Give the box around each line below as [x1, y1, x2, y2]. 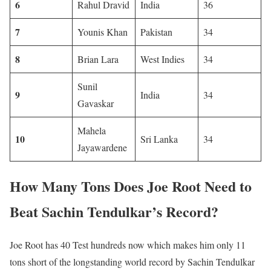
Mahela [77, 124, 106, 137]
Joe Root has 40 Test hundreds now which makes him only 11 [10, 238, 246, 251]
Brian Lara [77, 53, 119, 65]
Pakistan [140, 25, 172, 38]
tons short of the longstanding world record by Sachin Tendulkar [10, 255, 255, 268]
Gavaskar [77, 97, 114, 109]
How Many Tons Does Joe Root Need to [10, 175, 252, 197]
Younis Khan [77, 25, 128, 38]
